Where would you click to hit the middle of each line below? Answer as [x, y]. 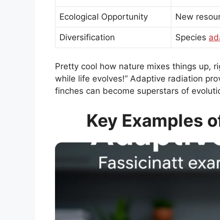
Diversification [87, 37]
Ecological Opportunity [104, 16]
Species [192, 37]
